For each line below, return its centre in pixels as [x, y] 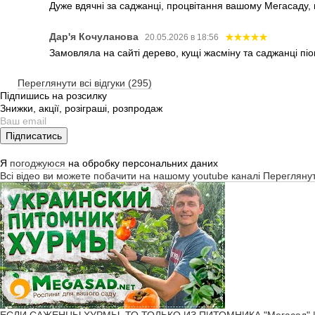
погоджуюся [39, 163]
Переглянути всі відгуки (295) [85, 83]
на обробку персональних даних [143, 163]
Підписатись [34, 135]
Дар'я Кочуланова [95, 36]
